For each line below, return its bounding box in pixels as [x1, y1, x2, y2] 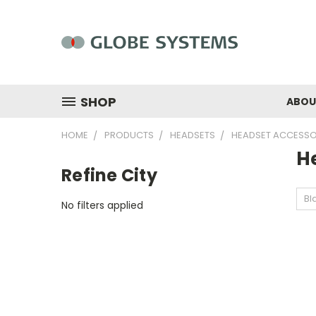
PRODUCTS [104, 128, 154, 142]
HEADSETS [170, 128, 215, 142]
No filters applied [61, 197, 143, 212]
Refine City [61, 164, 157, 187]
